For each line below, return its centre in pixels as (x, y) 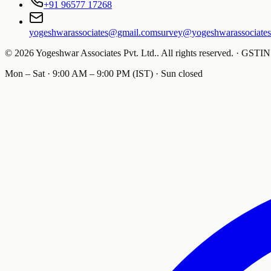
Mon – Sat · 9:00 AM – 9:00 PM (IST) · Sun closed (104, 73)
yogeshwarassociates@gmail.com (93, 32)
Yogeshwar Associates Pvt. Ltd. (96, 53)
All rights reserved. (197, 53)
